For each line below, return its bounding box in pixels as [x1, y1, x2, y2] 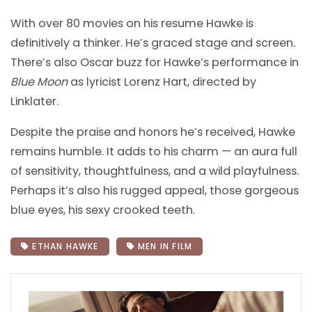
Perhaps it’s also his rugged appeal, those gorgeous [10, 182, 299, 198]
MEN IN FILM [134, 240, 193, 252]
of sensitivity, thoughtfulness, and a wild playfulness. [10, 162, 299, 179]
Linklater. [10, 93, 58, 109]
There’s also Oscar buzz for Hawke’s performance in [10, 54, 299, 70]
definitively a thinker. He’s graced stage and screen [10, 34, 293, 51]
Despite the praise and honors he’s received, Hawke [10, 123, 295, 140]
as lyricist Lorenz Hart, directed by [68, 73, 256, 90]
